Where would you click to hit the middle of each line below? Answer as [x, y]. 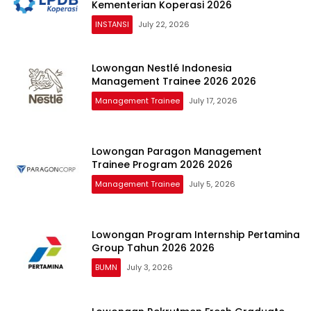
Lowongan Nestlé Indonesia [162, 68]
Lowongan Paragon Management [177, 152]
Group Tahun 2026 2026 [153, 248]
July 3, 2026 [150, 268]
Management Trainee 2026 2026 [174, 82]
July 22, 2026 [164, 24]
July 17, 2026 [213, 101]
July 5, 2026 [212, 184]
